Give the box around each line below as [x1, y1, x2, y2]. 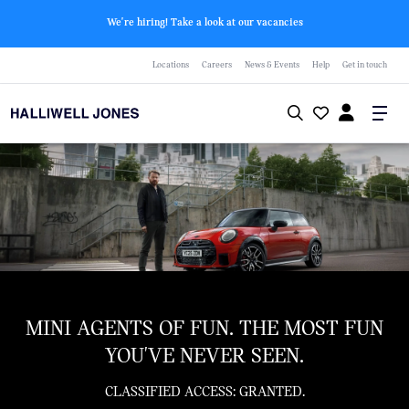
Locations [152, 59, 189, 70]
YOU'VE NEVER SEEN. [105, 343, 304, 368]
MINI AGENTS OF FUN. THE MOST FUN [26, 316, 383, 341]
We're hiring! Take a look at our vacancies [106, 16, 303, 28]
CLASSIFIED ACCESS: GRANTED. [104, 383, 305, 400]
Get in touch [342, 59, 387, 70]
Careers [202, 59, 232, 70]
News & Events [245, 59, 299, 70]
